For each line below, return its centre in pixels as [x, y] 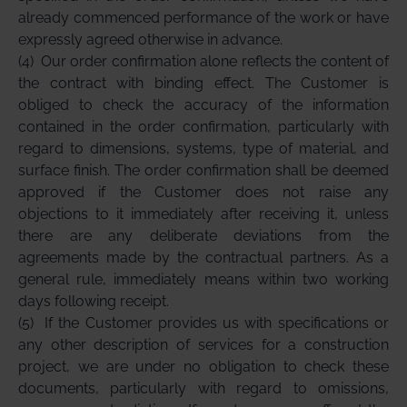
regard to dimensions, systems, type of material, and [203, 149]
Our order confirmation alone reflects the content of [215, 61]
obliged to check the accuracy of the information [203, 105]
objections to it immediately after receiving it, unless [203, 214]
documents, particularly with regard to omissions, [203, 388]
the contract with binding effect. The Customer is [203, 83]
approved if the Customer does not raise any [203, 192]
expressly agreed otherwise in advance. [150, 40]
